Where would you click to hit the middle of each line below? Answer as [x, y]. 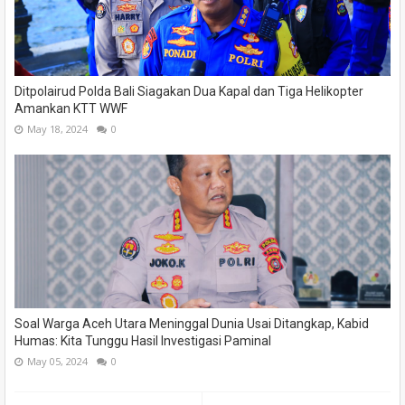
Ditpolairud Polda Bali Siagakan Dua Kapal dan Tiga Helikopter [189, 91]
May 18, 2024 [57, 128]
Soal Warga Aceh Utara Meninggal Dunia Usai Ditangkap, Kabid [192, 323]
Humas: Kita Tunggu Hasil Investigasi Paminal [143, 340]
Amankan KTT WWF [71, 108]
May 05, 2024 [57, 361]
